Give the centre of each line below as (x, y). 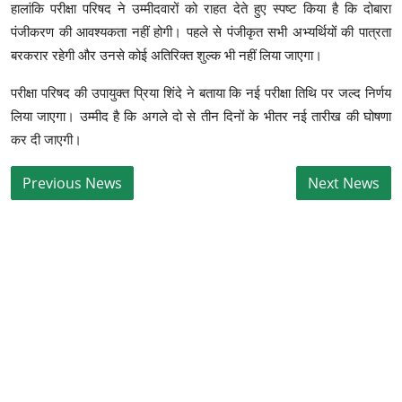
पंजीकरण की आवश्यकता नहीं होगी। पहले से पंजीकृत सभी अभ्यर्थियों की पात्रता (201, 32)
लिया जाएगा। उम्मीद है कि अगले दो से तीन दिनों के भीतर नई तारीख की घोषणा (201, 117)
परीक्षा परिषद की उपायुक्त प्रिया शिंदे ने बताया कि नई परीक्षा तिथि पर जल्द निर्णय (201, 93)
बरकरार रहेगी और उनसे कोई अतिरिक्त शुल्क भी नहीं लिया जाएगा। (166, 56)
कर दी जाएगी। (46, 140)
